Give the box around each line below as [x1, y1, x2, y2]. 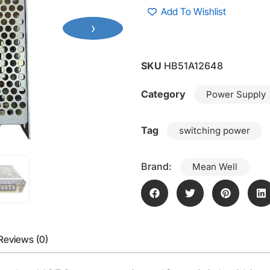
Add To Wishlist [161, 5, 226, 18]
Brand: [141, 160, 174, 172]
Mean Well [192, 160, 237, 172]
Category [141, 87, 186, 100]
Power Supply [206, 88, 266, 100]
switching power [179, 124, 250, 136]
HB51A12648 [164, 59, 223, 72]
